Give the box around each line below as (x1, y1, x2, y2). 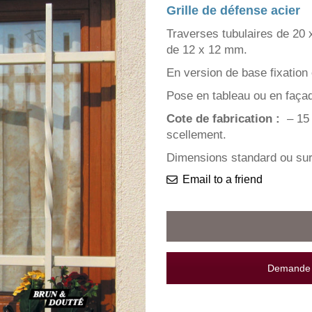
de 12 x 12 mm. (166, 43, 247, 56)
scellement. (166, 128, 226, 141)
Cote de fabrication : (166, 112, 280, 125)
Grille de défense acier (166, 3, 300, 17)
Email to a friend (182, 173, 263, 185)
